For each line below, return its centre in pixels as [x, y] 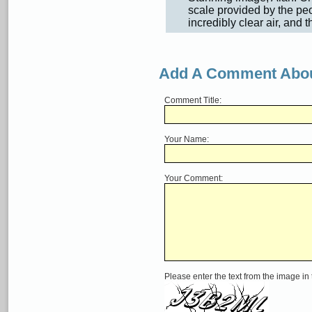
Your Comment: [194, 178]
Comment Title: [193, 100]
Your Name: [187, 139]
